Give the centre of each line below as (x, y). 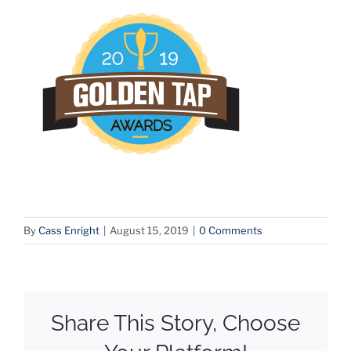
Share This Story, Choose (175, 323)
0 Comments (231, 231)
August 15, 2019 (149, 231)
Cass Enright (69, 231)
